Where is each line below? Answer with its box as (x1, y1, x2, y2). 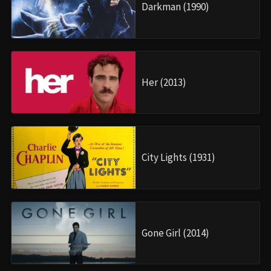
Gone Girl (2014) (142, 226, 209, 240)
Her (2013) (142, 75, 186, 89)
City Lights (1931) (142, 151, 215, 165)
